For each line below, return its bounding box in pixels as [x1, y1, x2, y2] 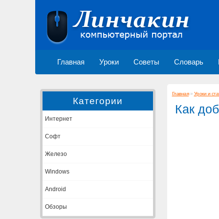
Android [45, 186, 66, 193]
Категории [73, 96, 123, 106]
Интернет [45, 115, 72, 122]
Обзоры [45, 203, 67, 210]
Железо [45, 151, 67, 157]
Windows [45, 168, 69, 175]
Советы [133, 58, 159, 66]
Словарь [174, 58, 203, 66]
